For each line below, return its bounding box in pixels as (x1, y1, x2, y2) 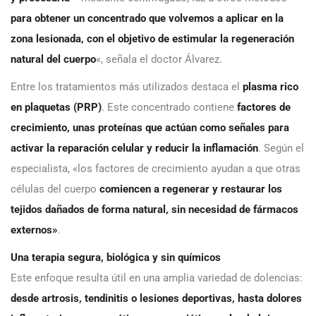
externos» (11, 223, 58, 236)
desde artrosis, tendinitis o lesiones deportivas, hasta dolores (11, 291, 302, 305)
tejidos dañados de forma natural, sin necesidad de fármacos (11, 202, 298, 216)
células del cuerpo (11, 182, 99, 195)
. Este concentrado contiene (102, 100, 237, 114)
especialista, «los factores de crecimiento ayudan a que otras (11, 162, 300, 175)
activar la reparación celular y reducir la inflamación (11, 141, 258, 154)
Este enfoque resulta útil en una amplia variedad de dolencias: (11, 271, 303, 284)
